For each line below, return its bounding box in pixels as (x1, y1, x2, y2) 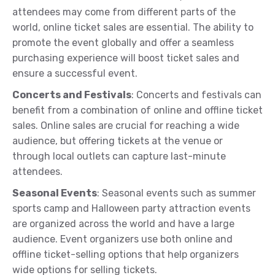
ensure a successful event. (12, 68, 137, 80)
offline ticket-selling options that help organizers (12, 249, 239, 261)
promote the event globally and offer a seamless (12, 37, 234, 49)
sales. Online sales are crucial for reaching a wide (12, 120, 239, 132)
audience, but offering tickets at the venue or (12, 135, 223, 147)
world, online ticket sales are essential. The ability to (12, 21, 254, 34)
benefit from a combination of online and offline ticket (12, 104, 263, 117)
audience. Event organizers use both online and (12, 233, 233, 246)
